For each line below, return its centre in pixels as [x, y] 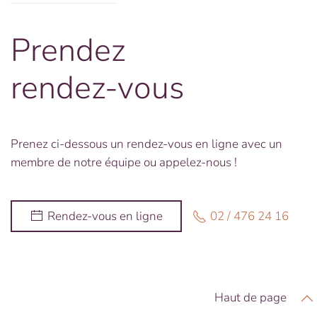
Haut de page [250, 297]
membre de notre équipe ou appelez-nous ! [124, 162]
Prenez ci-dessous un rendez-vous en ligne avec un [146, 144]
